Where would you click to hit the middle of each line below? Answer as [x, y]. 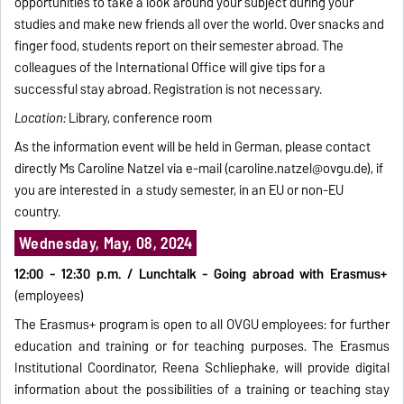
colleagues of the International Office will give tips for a [170, 68]
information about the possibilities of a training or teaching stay [202, 390]
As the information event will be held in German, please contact [193, 147]
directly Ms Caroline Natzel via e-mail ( [122, 169]
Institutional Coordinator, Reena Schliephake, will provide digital [202, 368]
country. [38, 212]
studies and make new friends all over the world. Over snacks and [200, 25]
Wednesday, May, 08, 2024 [106, 243]
